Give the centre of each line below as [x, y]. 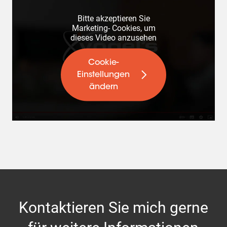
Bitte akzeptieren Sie [113, 18]
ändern [103, 87]
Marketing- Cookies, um [113, 28]
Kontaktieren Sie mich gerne [113, 207]
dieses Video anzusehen [113, 37]
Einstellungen [103, 75]
